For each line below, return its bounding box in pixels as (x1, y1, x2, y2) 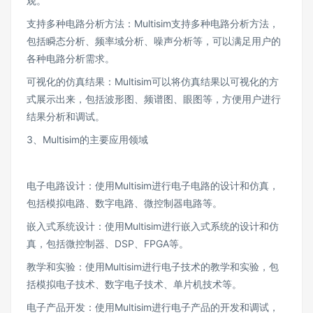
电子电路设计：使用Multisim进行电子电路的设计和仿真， (27, 180, 279, 191)
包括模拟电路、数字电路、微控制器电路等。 (27, 197, 222, 209)
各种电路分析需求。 (27, 52, 115, 64)
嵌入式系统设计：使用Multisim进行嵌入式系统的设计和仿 (27, 220, 279, 232)
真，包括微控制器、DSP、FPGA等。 (27, 238, 189, 249)
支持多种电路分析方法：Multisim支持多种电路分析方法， (27, 17, 279, 29)
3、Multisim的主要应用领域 (27, 133, 148, 145)
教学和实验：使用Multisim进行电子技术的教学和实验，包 (27, 261, 279, 272)
